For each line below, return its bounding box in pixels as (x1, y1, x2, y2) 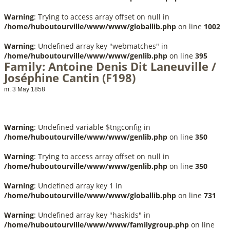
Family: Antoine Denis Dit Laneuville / (4, 59, 216, 74)
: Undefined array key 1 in (34, 181, 122, 190)
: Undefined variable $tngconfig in (34, 122, 150, 132)
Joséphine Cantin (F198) (4, 70, 136, 85)
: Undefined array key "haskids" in (34, 210, 150, 220)
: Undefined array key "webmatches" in (34, 41, 168, 51)
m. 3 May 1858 (4, 86, 45, 93)
